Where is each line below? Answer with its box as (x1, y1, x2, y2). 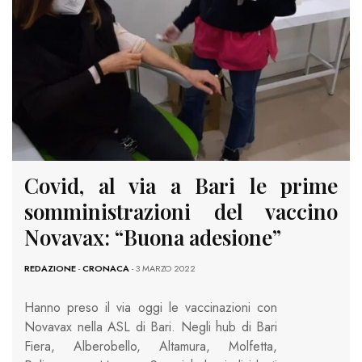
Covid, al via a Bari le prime (24, 170, 338, 200)
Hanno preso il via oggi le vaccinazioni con (24, 297, 277, 317)
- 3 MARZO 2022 (129, 261, 196, 275)
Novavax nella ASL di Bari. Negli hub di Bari (24, 317, 277, 336)
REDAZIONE (24, 261, 76, 275)
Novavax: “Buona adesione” (24, 222, 281, 251)
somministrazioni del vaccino (24, 196, 338, 225)
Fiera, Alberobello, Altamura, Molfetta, (24, 336, 277, 356)
